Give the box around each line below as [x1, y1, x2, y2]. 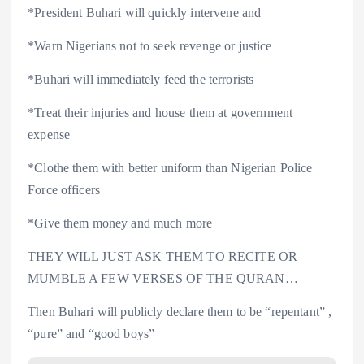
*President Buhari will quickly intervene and [28, 5, 265, 19]
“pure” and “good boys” [28, 327, 155, 341]
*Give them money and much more [28, 216, 213, 231]
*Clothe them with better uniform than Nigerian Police [28, 161, 313, 175]
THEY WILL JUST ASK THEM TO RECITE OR [28, 249, 298, 264]
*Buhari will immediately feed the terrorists [28, 72, 254, 87]
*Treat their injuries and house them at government [28, 106, 293, 120]
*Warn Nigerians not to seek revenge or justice [28, 38, 272, 53]
